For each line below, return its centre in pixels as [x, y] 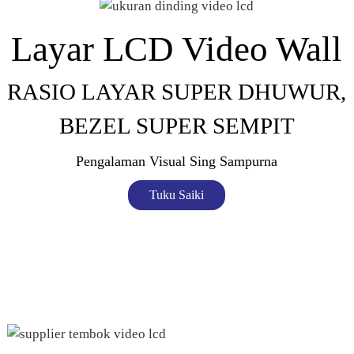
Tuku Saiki [177, 194]
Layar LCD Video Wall [177, 49]
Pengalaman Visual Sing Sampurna [177, 161]
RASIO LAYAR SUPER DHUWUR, [177, 91]
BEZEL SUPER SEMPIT [177, 125]
